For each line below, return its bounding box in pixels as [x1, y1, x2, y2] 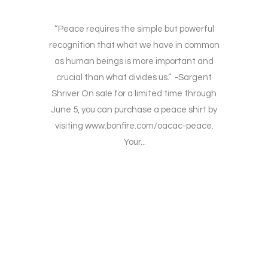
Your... [122, 138, 146, 147]
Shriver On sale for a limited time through [51, 89, 217, 99]
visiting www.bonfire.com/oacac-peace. [54, 121, 214, 131]
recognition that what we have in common [48, 41, 220, 50]
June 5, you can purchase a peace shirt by [51, 105, 217, 115]
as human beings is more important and [54, 57, 214, 66]
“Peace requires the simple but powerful [54, 25, 214, 34]
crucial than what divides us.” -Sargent [56, 73, 212, 83]
